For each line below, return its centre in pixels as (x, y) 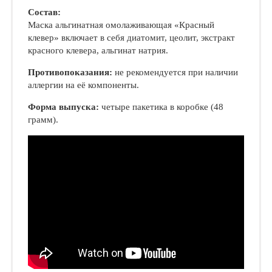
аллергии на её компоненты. (83, 85)
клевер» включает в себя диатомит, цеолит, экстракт (131, 38)
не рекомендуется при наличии (175, 72)
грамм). (43, 120)
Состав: (44, 12)
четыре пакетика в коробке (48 (161, 107)
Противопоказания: (70, 72)
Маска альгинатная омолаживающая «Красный (121, 25)
